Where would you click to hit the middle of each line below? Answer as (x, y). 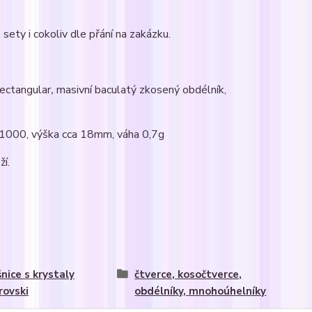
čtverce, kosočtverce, (188, 274)
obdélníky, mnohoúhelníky (201, 291)
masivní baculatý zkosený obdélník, (141, 90)
